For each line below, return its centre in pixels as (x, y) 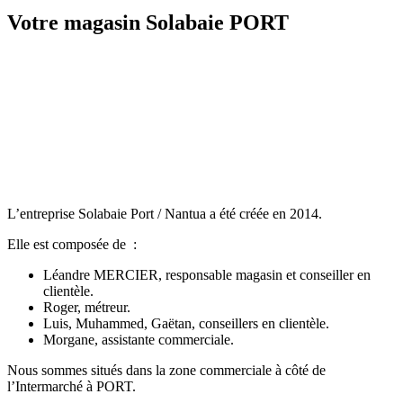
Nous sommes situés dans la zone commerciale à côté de (166, 371)
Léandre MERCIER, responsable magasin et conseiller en (207, 275)
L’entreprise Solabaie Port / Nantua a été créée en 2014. (165, 214)
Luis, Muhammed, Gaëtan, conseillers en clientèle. (186, 324)
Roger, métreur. (87, 308)
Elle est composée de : (72, 245)
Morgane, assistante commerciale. (139, 340)
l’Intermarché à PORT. (72, 387)
